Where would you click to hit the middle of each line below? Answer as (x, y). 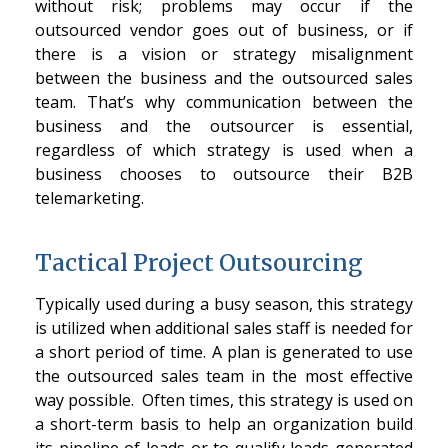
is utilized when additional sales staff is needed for (224, 327)
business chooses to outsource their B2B (224, 174)
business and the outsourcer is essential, (224, 126)
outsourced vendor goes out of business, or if (224, 30)
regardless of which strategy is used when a (224, 150)
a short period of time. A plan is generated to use (224, 351)
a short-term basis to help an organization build (224, 423)
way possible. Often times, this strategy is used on (224, 399)
